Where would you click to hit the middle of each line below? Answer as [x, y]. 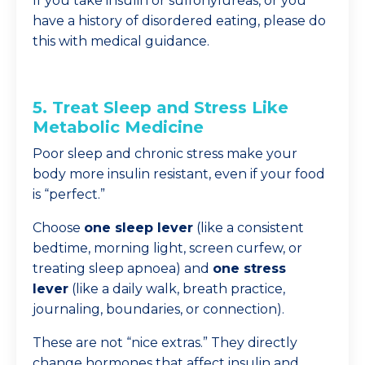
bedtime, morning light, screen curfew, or [167, 248]
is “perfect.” [69, 194]
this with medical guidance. [121, 41]
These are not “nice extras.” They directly [165, 343]
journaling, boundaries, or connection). [158, 309]
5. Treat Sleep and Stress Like [161, 108]
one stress [249, 268]
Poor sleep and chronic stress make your [165, 154]
